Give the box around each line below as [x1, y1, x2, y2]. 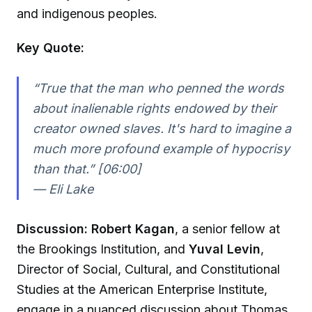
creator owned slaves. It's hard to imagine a [32, 120, 291, 136]
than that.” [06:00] [32, 161, 141, 176]
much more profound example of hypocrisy [32, 141, 290, 156]
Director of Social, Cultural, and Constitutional [17, 262, 280, 277]
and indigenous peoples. [17, 6, 157, 22]
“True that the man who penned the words [32, 80, 284, 95]
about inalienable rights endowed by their [32, 100, 276, 116]
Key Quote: [17, 40, 84, 55]
